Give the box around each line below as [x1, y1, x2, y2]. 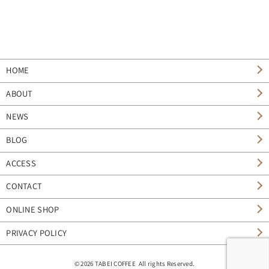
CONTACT [6, 181, 43, 192]
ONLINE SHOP [6, 204, 59, 216]
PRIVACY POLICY [6, 227, 67, 238]
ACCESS [6, 157, 37, 169]
